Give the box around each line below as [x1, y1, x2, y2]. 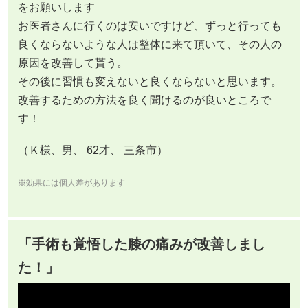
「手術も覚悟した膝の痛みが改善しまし [18, 236, 265, 252]
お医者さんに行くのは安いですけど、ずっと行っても [18, 19, 282, 32]
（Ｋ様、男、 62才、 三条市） [18, 144, 168, 156]
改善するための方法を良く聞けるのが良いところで [18, 93, 271, 106]
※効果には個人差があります [18, 177, 125, 188]
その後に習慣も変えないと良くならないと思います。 [18, 75, 282, 87]
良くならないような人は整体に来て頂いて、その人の [18, 38, 282, 50]
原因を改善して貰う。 [18, 56, 128, 69]
